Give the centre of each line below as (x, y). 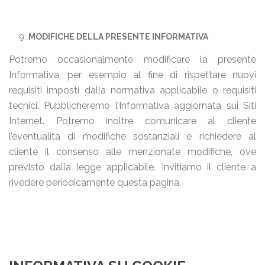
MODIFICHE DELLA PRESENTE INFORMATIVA (118, 37)
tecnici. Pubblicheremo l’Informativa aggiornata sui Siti (132, 106)
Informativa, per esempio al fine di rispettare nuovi (132, 75)
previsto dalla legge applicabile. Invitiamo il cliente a (132, 167)
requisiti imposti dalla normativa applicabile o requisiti (132, 90)
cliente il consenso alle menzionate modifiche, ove (132, 152)
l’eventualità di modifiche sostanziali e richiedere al (132, 136)
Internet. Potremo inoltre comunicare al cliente (132, 121)
